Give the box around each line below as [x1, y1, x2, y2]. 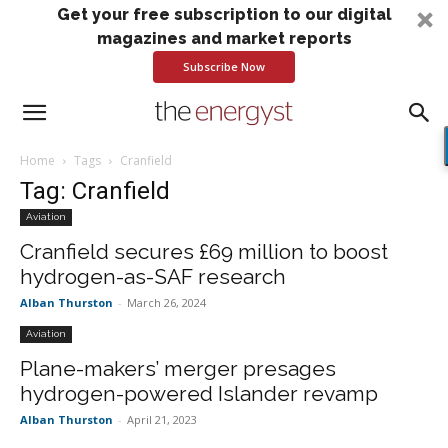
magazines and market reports [96, 29, 352, 48]
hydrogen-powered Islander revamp [20, 381, 378, 406]
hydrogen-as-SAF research [20, 264, 286, 289]
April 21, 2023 [127, 412, 197, 427]
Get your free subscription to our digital [56, 5, 392, 24]
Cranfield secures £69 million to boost [20, 239, 388, 264]
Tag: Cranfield [20, 177, 170, 205]
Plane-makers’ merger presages [20, 356, 336, 381]
